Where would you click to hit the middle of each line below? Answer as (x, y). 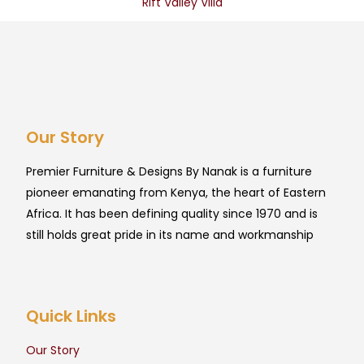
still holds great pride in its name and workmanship (170, 235)
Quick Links (71, 316)
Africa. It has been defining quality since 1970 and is (172, 214)
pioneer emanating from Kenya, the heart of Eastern (176, 193)
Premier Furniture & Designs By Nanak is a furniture (169, 172)
